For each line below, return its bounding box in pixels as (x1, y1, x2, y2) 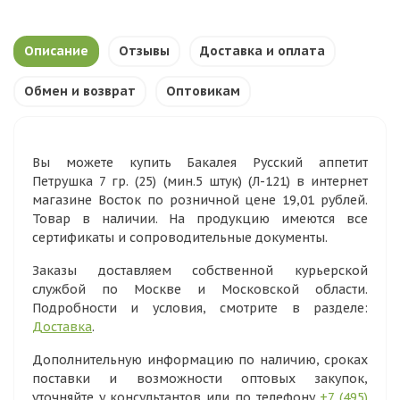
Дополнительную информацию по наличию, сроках (32, 352, 368, 368)
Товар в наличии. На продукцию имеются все (32, 211, 368, 227)
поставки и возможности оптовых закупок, (32, 371, 368, 387)
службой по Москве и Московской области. (32, 281, 368, 297)
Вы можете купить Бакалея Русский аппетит (32, 154, 368, 171)
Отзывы (119, 43, 170, 59)
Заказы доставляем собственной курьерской (32, 262, 368, 279)
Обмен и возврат (24, 83, 136, 99)
